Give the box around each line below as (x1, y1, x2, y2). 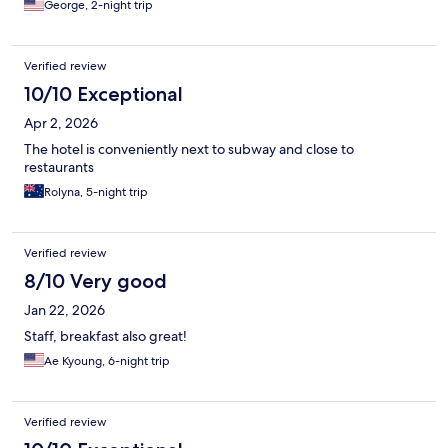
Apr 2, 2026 (24, 113, 98, 132)
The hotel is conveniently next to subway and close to (24, 139, 354, 158)
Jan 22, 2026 (24, 300, 105, 319)
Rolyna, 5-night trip (44, 183, 148, 200)
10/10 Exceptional (24, 81, 183, 106)
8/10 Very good (24, 268, 167, 293)
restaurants (24, 157, 94, 176)
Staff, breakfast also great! (24, 326, 187, 345)
